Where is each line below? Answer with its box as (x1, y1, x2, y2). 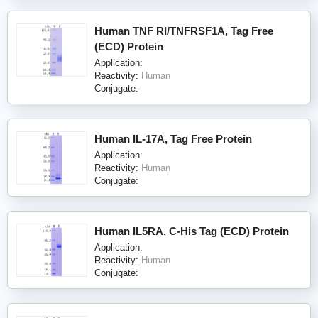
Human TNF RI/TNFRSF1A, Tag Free (94, 24, 273, 37)
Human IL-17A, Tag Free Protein (94, 132, 252, 145)
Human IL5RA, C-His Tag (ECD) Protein (94, 224, 289, 237)
